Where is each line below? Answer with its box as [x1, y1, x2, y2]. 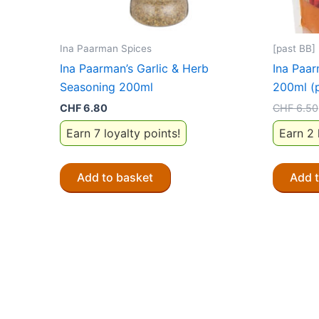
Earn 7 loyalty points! [66, 125, 180, 140]
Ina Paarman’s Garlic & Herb [60, 61, 209, 76]
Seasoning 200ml [60, 80, 153, 95]
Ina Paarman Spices [60, 42, 152, 54]
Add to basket [77, 169, 153, 184]
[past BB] [273, 42, 315, 54]
